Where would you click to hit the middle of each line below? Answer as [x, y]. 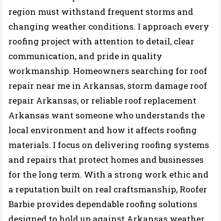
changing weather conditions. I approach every [109, 26]
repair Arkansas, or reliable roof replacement [102, 100]
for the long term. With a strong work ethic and [109, 174]
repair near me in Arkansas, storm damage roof [108, 86]
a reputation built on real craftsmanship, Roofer [108, 189]
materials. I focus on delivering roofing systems [109, 145]
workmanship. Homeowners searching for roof [108, 71]
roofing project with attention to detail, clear [101, 41]
